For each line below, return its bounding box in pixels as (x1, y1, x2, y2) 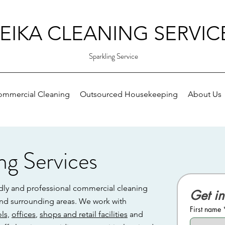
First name (190, 204, 221, 214)
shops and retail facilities (40, 209, 128, 219)
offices (12, 209, 36, 219)
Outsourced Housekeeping (80, 89, 178, 99)
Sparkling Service (88, 51, 138, 62)
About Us (188, 89, 221, 99)
